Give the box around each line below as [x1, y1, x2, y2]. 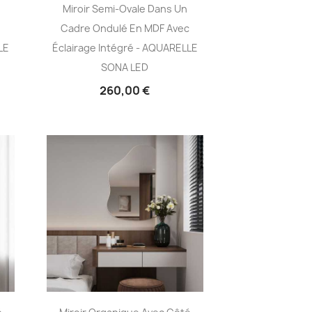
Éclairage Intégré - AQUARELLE [52, 41, 198, 55]
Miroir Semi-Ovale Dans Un [62, 2, 187, 16]
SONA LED [101, 61, 149, 75]
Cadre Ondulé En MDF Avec [60, 22, 189, 36]
